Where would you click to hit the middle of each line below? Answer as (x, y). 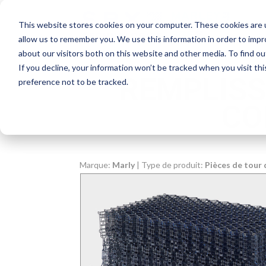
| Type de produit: (170, 165)
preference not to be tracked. (73, 81)
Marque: (96, 165)
